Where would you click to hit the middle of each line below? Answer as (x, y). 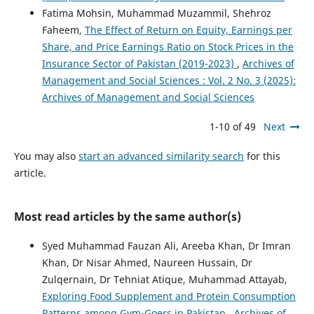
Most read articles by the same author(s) (127, 217)
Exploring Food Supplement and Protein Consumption (169, 296)
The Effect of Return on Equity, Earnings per (188, 30)
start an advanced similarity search (161, 156)
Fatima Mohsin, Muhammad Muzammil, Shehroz (156, 13)
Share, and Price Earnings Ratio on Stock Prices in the (168, 47)
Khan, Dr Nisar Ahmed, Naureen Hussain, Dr (147, 263)
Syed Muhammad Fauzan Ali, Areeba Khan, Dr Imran (166, 246)
